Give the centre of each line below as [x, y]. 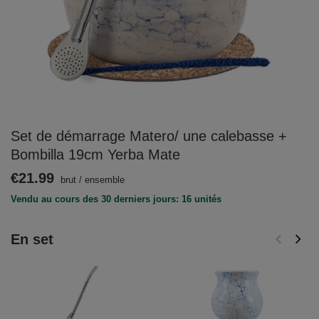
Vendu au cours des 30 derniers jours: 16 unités [116, 199]
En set [32, 239]
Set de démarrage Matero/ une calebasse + [149, 136]
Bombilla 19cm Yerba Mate [95, 155]
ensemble [105, 180]
